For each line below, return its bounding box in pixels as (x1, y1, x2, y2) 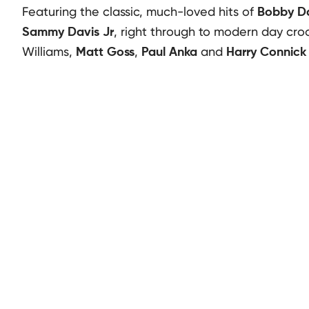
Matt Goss (76, 46, 134, 59)
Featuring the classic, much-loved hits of (22, 4, 257, 19)
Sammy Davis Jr (22, 26, 114, 39)
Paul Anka (141, 46, 197, 59)
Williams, (22, 44, 76, 59)
